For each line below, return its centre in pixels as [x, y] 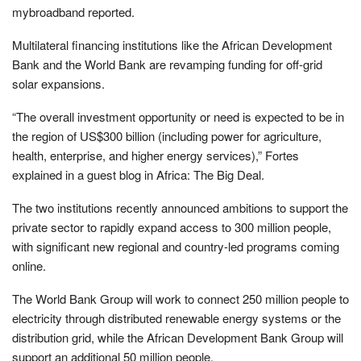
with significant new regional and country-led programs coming [176, 246]
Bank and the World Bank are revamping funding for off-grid [167, 64]
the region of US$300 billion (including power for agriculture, [167, 135]
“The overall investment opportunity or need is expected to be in [178, 116]
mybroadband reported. [73, 11]
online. [29, 265]
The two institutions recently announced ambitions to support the [180, 207]
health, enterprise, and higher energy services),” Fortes [156, 155]
